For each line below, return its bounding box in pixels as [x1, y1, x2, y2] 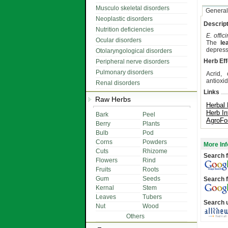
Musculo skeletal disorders [96, 5, 169, 12]
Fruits [96, 166, 111, 173]
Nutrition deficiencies [96, 26, 154, 33]
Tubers [142, 193, 162, 201]
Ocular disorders [96, 37, 141, 44]
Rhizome [142, 148, 167, 155]
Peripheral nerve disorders [96, 58, 169, 65]
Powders [142, 138, 167, 146]
